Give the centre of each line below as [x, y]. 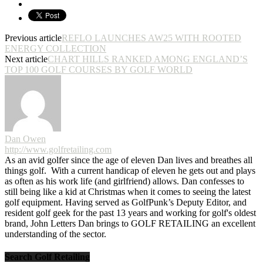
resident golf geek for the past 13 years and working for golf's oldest [130, 213]
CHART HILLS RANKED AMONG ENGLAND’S [148, 59]
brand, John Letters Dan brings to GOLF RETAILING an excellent [130, 223]
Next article [26, 59]
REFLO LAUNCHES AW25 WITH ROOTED [151, 38]
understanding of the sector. [55, 234]
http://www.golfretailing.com [58, 149]
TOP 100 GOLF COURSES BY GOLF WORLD [99, 69]
